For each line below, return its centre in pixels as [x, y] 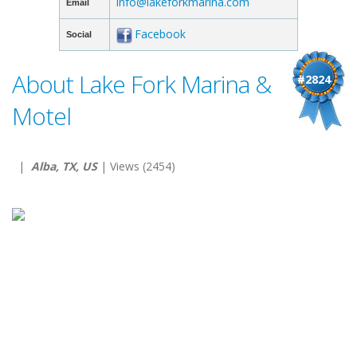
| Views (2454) [136, 166]
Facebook [160, 34]
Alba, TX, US [64, 166]
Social [79, 34]
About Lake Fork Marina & [141, 84]
